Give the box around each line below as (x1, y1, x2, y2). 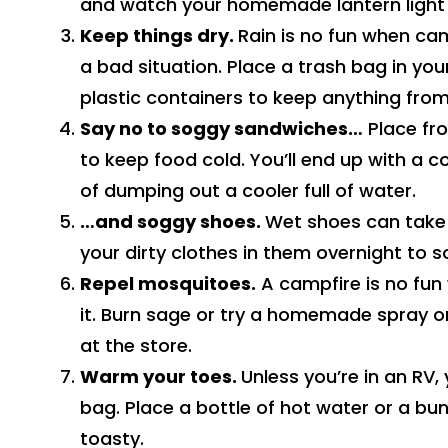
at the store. (80, 333, 192, 358)
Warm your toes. (80, 364, 241, 389)
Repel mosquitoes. (80, 271, 256, 296)
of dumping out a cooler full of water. (80, 178, 416, 203)
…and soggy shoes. (80, 209, 265, 234)
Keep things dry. (80, 23, 238, 48)
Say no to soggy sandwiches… (80, 116, 363, 141)
